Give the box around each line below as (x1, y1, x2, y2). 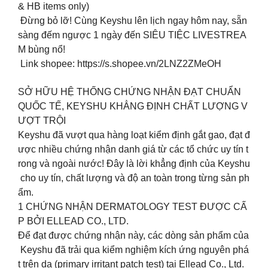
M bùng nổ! (18, 44, 65, 55)
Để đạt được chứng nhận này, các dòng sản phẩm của (18, 230, 249, 240)
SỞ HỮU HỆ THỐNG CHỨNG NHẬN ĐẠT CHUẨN (18, 86, 243, 97)
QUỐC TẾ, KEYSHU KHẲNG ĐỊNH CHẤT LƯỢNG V (18, 100, 248, 111)
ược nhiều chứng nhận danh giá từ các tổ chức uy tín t (18, 144, 248, 154)
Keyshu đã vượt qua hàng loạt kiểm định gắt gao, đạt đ (18, 129, 250, 140)
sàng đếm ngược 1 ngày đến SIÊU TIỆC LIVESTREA (18, 30, 246, 41)
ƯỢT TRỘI (18, 115, 66, 126)
